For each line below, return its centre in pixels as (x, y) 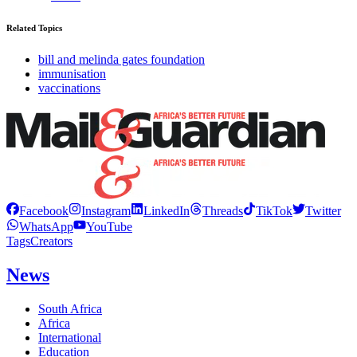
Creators (51, 241)
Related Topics (34, 27)
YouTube (109, 226)
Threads (223, 210)
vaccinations (69, 88)
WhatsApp (46, 226)
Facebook (44, 210)
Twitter (323, 210)
